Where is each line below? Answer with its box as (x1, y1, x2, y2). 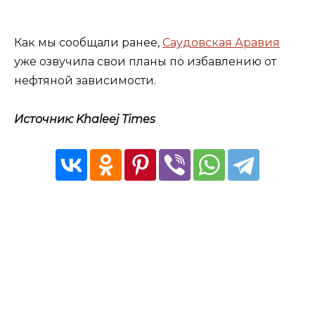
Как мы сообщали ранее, (14, 36, 162, 50)
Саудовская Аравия (162, 36, 280, 50)
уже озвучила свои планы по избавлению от (14, 55, 276, 69)
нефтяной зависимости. (14, 74, 156, 88)
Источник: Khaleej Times (14, 112, 155, 126)
